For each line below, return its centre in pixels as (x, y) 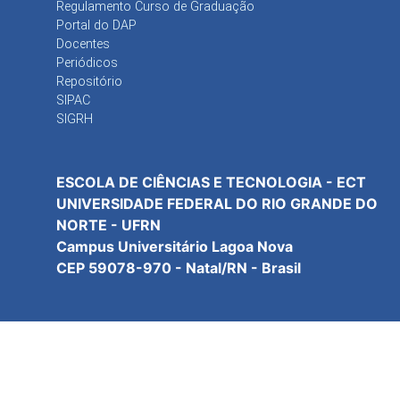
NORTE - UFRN (108, 225)
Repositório (89, 81)
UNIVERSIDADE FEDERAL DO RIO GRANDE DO (217, 203)
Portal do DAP (96, 25)
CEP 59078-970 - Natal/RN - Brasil (179, 267)
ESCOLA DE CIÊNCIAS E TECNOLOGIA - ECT (211, 182)
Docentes (83, 44)
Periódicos (87, 62)
